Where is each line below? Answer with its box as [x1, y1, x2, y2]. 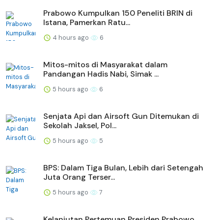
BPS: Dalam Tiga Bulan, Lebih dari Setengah [43, 162, 203, 173]
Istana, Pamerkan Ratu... [43, 17, 130, 27]
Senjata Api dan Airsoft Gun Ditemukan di [43, 110, 199, 121]
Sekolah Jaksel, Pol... [43, 120, 116, 131]
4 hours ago [51, 33, 90, 42]
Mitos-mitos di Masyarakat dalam [43, 59, 167, 70]
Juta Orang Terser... [43, 171, 115, 182]
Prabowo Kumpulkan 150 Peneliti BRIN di [43, 7, 192, 18]
